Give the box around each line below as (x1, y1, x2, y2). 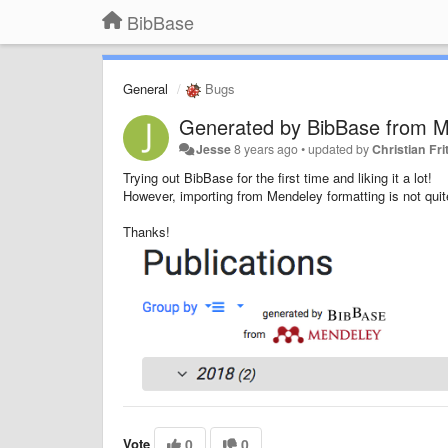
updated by (308, 139, 373, 158)
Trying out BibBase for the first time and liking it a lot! (123, 167, 432, 187)
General (123, 79, 168, 98)
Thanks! (123, 221, 170, 241)
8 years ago (234, 139, 299, 158)
